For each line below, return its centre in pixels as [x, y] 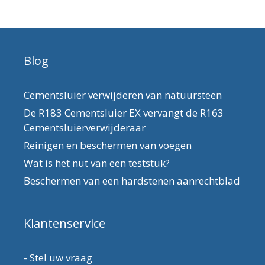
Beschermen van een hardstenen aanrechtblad [132, 181]
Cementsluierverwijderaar [85, 128]
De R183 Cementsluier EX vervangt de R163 [124, 113]
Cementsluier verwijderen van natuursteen [123, 95]
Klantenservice [64, 224]
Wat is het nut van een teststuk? [97, 163]
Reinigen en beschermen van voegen [108, 146]
